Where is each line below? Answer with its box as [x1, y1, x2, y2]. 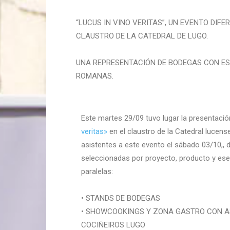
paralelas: [81, 167, 113, 176]
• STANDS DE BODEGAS [81, 194, 160, 203]
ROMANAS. [76, 71, 113, 81]
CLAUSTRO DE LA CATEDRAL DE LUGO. [76, 31, 208, 41]
